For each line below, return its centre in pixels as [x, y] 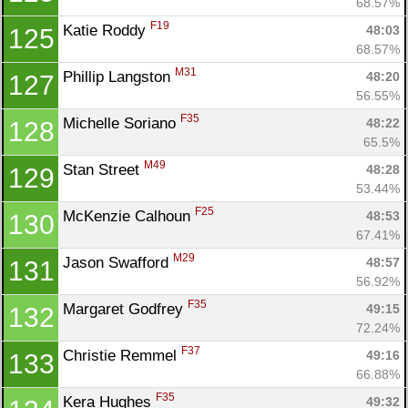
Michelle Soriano [122, 123]
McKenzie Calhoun [129, 216]
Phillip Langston [119, 76]
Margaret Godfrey [125, 309]
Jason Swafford [118, 262]
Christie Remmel [122, 355]
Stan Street [103, 169]
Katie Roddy [107, 30]
